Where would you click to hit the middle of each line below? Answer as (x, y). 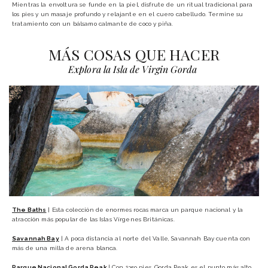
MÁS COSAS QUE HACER (134, 54)
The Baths (29, 209)
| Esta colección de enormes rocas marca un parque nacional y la (145, 209)
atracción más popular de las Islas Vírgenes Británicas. (93, 219)
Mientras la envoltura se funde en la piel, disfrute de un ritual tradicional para (133, 5)
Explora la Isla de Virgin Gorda (133, 69)
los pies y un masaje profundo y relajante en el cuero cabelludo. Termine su (128, 14)
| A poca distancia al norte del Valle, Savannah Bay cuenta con (155, 238)
